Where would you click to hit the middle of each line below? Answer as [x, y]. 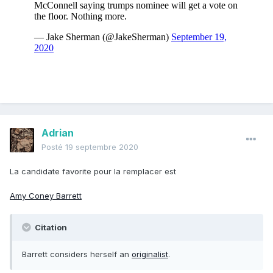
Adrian [58, 133]
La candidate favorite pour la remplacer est [93, 172]
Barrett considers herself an [77, 254]
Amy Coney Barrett [46, 196]
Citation [50, 228]
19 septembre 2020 [102, 147]
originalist [150, 254]
